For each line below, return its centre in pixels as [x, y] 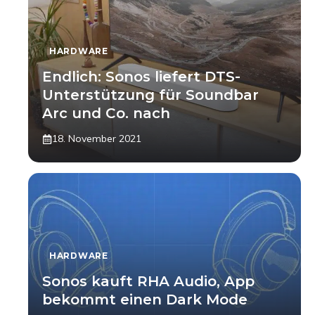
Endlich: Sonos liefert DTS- [141, 77]
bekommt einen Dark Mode [145, 300]
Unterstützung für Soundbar [150, 95]
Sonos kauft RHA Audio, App [148, 281]
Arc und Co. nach [106, 113]
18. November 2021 [97, 139]
